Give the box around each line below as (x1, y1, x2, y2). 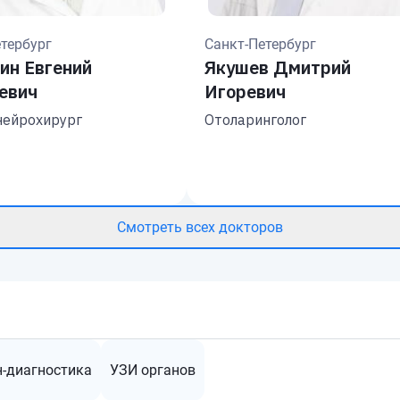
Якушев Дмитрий (204, 55, 351, 79)
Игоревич (204, 79, 286, 104)
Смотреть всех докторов (117, 218, 283, 236)
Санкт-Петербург (204, 36, 316, 53)
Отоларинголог (204, 111, 306, 129)
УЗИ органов (110, 361, 196, 379)
